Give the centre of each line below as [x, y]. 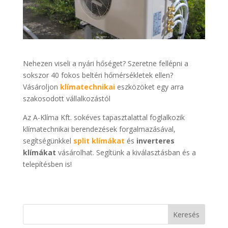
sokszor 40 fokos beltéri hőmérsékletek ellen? [98, 75]
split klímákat [99, 141]
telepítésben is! [47, 164]
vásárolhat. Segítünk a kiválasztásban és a [127, 153]
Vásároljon [41, 87]
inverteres [154, 141]
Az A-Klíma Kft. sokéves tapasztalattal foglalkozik [104, 118]
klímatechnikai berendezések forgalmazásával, [99, 129]
